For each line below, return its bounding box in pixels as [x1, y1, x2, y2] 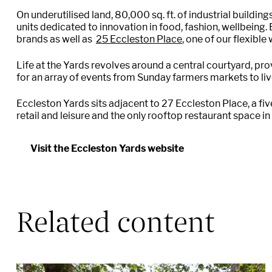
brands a [16, 33, 55, 46]
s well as [55, 33, 96, 46]
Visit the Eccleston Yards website [30, 143, 184, 155]
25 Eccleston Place [96, 33, 182, 46]
